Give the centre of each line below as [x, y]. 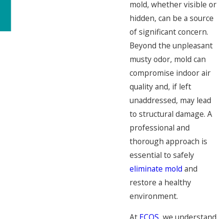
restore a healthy [160, 182]
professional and [160, 127]
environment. [154, 196]
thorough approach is [168, 141]
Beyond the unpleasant [171, 45]
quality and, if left [160, 86]
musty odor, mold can [168, 59]
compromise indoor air [170, 73]
